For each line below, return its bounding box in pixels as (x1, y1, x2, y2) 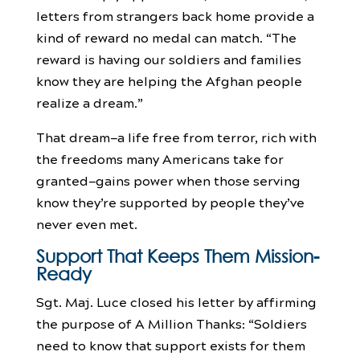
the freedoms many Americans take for (35, 148, 284, 169)
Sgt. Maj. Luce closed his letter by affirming (35, 291, 317, 312)
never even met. (35, 213, 137, 234)
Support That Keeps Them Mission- (35, 245, 319, 266)
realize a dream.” (35, 92, 143, 112)
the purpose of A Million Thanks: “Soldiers (35, 313, 307, 333)
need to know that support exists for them (35, 334, 305, 355)
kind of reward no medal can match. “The (35, 27, 297, 47)
